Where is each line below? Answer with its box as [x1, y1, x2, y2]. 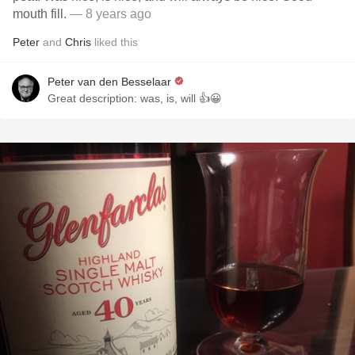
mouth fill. [13, 7, 70, 21]
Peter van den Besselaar [48, 75, 171, 88]
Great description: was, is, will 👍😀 [48, 92, 222, 105]
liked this [91, 36, 138, 48]
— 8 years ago [70, 7, 151, 21]
